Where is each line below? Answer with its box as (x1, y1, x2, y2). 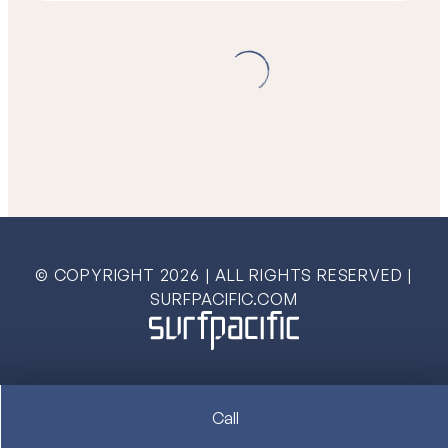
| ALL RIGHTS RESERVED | (204, 264, 414, 285)
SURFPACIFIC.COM (150, 288, 298, 309)
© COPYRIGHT (34, 264, 160, 285)
